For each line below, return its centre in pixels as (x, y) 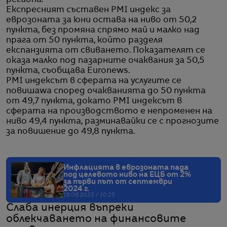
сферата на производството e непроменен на (109, 112)
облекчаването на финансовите (96, 220)
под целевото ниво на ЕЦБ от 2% (127, 175)
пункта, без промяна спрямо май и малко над (103, 31)
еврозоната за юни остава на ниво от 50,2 (102, 21)
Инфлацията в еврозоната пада (126, 168)
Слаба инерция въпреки (70, 209)
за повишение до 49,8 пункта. (70, 132)
